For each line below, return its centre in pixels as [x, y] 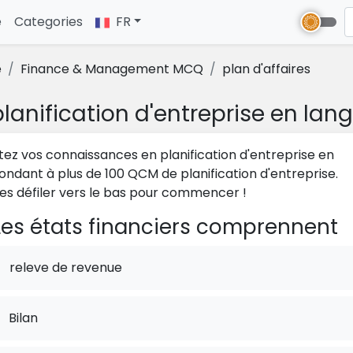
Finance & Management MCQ [112, 69]
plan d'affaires [266, 69]
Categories [48, 22]
